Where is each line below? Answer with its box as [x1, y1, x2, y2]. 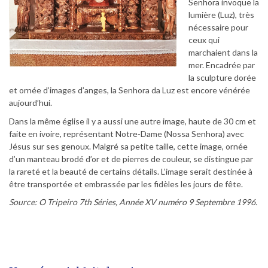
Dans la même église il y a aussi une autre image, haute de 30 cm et [9, 115, 256, 126]
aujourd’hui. [9, 97, 52, 108]
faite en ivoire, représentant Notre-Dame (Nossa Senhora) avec [9, 128, 244, 139]
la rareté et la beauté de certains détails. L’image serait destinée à [9, 166, 252, 176]
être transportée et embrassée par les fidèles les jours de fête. [9, 178, 243, 189]
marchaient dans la [188, 47, 258, 57]
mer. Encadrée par [188, 59, 255, 70]
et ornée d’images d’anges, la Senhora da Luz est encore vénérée [9, 84, 250, 95]
